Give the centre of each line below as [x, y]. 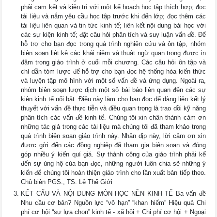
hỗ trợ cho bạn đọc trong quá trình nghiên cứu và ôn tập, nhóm [113, 44]
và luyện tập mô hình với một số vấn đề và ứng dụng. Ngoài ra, [113, 81]
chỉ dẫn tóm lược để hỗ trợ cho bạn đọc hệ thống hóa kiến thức [113, 71]
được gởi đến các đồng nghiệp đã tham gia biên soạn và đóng [113, 145]
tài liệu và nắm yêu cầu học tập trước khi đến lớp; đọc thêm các [113, 16]
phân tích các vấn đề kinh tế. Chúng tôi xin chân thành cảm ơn [113, 117]
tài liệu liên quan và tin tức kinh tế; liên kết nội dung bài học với [113, 25]
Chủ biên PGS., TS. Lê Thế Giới [67, 182]
